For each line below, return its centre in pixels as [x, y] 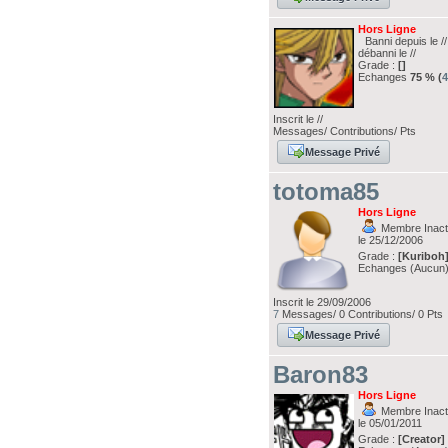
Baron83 [321, 374]
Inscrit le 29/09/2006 [322, 302]
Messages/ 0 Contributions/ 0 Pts [361, 314]
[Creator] [422, 439]
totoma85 [326, 191]
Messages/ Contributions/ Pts [345, 131]
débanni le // [387, 53]
